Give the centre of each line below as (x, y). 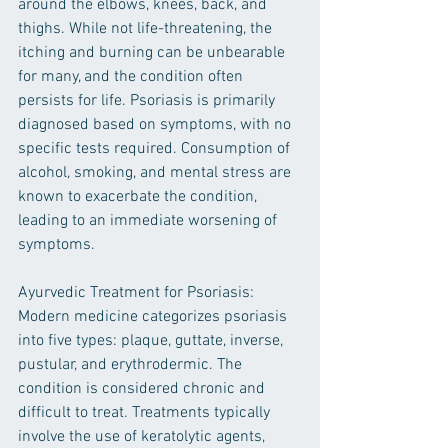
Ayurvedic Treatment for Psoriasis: (136, 293)
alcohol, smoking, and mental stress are (156, 173)
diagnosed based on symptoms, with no (156, 125)
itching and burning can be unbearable (153, 53)
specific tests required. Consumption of (156, 149)
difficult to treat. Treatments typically (146, 413)
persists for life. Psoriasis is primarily (148, 101)
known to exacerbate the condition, (139, 197)
